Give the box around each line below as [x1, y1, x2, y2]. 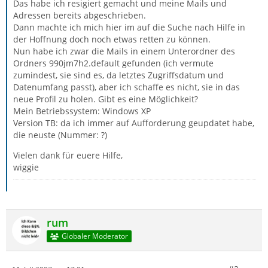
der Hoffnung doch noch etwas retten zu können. [13, 33, 211, 45]
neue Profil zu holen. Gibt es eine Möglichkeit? [13, 93, 198, 105]
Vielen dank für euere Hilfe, [13, 150, 123, 161]
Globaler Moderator [61, 231, 128, 242]
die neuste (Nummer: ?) [13, 129, 107, 141]
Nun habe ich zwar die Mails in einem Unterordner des [13, 45, 235, 57]
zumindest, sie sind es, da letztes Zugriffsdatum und [13, 69, 224, 81]
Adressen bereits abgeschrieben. [13, 10, 146, 21]
